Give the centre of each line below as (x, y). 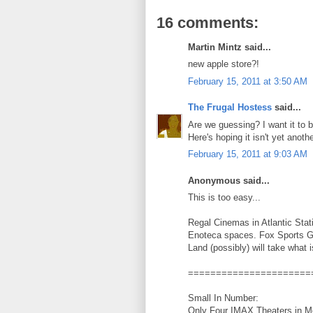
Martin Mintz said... (230, 47)
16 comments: (208, 22)
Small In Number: (223, 298)
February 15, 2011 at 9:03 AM (248, 154)
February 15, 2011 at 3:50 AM (248, 81)
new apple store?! (224, 64)
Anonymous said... (229, 180)
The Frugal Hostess (230, 108)
